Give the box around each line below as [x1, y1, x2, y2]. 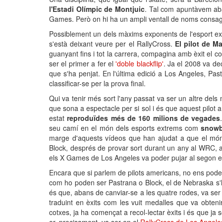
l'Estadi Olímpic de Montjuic [49, 4, 145, 14]
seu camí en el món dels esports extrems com [49, 123, 201, 133]
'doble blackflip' [115, 58, 164, 68]
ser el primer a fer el [49, 58, 116, 68]
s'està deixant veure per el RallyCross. [49, 39, 175, 49]
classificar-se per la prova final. [49, 78, 146, 88]
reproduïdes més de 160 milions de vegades [67, 113, 221, 123]
